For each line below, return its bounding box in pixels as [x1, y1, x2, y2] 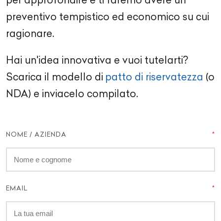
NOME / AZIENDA [6, 130, 67, 139]
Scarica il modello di [6, 71, 103, 83]
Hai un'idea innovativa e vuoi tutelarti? [6, 54, 188, 67]
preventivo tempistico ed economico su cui [6, 10, 209, 23]
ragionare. [6, 27, 54, 40]
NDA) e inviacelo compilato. [6, 87, 138, 100]
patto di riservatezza [105, 71, 203, 83]
